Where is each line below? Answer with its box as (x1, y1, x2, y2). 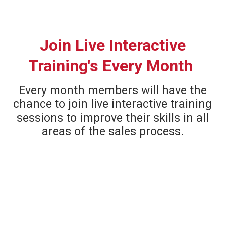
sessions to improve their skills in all (16, 111, 209, 125)
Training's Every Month (28, 56, 197, 75)
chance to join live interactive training (13, 97, 212, 111)
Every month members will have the (18, 84, 207, 97)
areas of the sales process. (41, 125, 184, 138)
